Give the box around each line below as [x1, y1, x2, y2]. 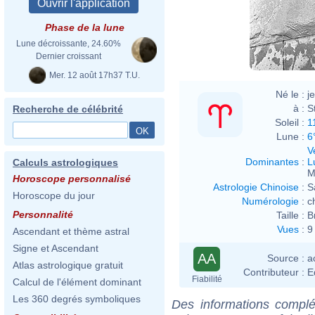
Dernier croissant [35, 51, 101, 61]
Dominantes [245, 155, 299, 167]
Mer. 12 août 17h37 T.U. [47, 70, 140, 80]
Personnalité [13, 209, 73, 220]
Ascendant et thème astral [13, 226, 129, 237]
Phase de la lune [44, 22, 124, 33]
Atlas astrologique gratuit [13, 259, 123, 271]
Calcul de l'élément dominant [13, 276, 141, 288]
